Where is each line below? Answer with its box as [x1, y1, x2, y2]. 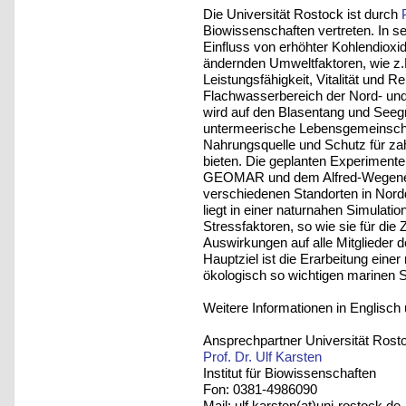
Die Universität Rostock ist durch [203, 5, 401, 22]
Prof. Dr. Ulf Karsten [203, 348, 322, 364]
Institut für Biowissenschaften [203, 364, 376, 381]
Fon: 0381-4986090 [203, 381, 317, 397]
